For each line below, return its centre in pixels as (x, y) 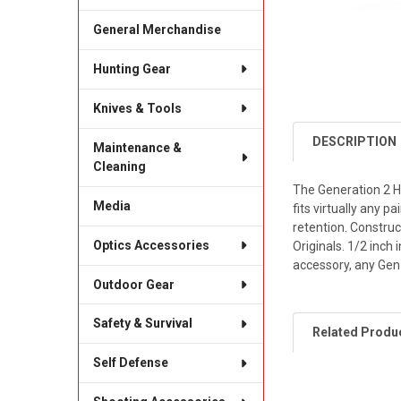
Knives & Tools (137, 108)
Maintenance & (137, 147)
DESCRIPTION (355, 141)
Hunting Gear (132, 68)
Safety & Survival (142, 324)
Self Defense (130, 363)
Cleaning (119, 166)
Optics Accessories (151, 245)
